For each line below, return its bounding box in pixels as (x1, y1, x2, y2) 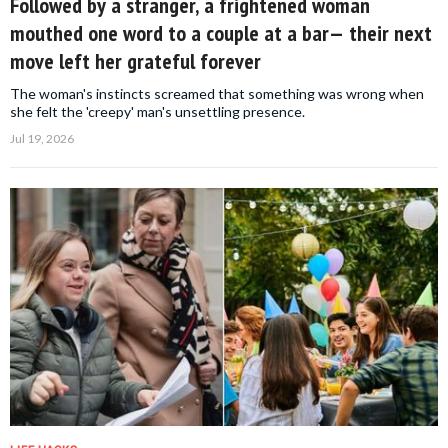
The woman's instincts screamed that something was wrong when (10, 85, 424, 103)
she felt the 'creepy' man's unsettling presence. (10, 103, 305, 121)
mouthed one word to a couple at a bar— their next (10, 19, 432, 48)
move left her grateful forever (10, 47, 261, 76)
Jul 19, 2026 (10, 131, 74, 147)
